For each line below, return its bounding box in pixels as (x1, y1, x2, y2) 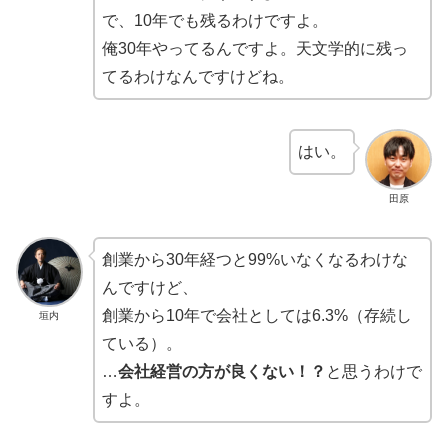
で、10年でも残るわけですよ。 (101, 12, 328, 30)
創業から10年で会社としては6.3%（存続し (101, 306, 412, 324)
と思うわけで (325, 362, 422, 380)
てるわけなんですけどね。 (101, 68, 294, 86)
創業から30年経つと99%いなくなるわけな (101, 250, 408, 268)
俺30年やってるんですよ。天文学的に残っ (101, 40, 408, 58)
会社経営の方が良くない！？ (117, 362, 326, 380)
